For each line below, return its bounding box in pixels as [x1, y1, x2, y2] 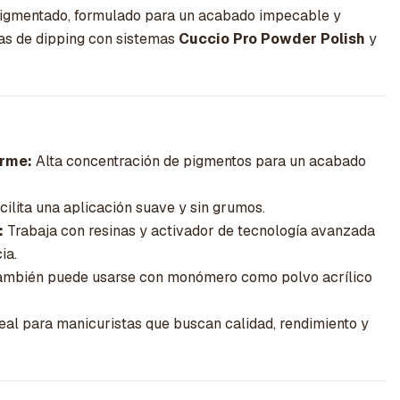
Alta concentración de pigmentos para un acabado [32, 152, 366, 171]
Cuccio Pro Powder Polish [179, 29, 365, 49]
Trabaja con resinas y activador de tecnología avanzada [4, 221, 375, 241]
